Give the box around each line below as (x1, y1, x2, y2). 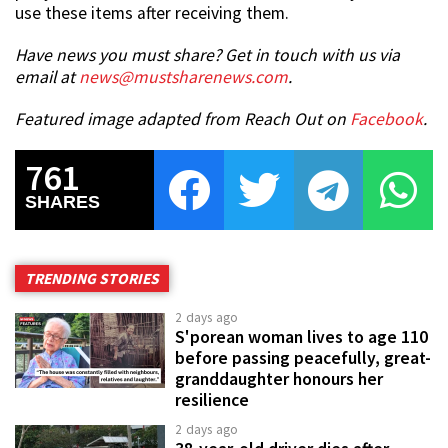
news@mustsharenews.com (79, 65, 288, 88)
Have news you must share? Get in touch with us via (15, 43, 400, 66)
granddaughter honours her (175, 367, 383, 390)
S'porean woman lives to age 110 (175, 325, 428, 348)
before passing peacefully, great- (175, 346, 431, 369)
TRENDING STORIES (25, 268, 159, 288)
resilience (175, 388, 249, 411)
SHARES (25, 191, 100, 212)
